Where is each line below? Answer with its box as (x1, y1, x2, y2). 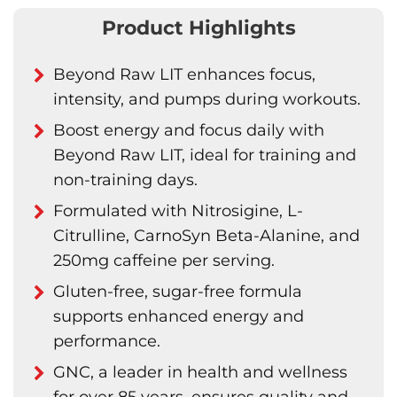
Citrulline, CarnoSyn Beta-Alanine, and (53, 226, 360, 245)
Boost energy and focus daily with (53, 121, 324, 140)
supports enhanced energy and (53, 307, 304, 326)
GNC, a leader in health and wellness (53, 362, 347, 382)
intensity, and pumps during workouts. (53, 90, 361, 109)
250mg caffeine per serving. (53, 251, 275, 270)
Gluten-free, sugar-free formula (53, 282, 302, 301)
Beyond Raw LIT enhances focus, (53, 65, 315, 84)
